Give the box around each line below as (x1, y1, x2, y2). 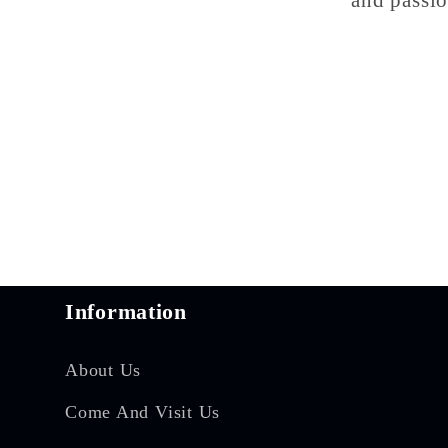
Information (65, 300, 187, 325)
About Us (65, 360, 142, 381)
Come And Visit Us (65, 402, 221, 423)
